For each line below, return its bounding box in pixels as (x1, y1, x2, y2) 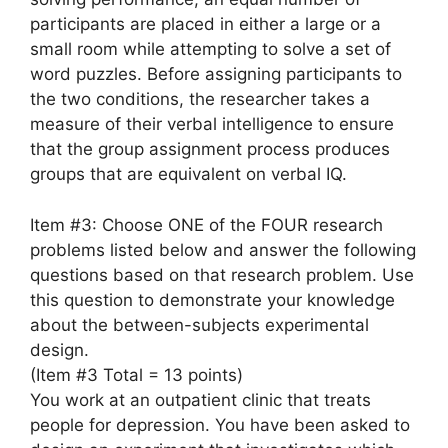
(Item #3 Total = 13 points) (30, 364, 243, 385)
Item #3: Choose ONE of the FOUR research (30, 214, 383, 235)
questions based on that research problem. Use (30, 264, 414, 285)
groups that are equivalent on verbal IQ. (30, 164, 347, 185)
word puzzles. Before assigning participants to (30, 64, 402, 85)
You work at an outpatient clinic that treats (30, 389, 371, 410)
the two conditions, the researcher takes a (30, 89, 370, 110)
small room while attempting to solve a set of (30, 39, 391, 60)
